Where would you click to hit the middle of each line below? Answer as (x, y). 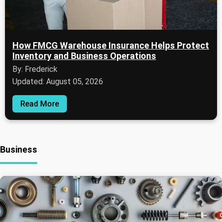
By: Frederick (35, 69)
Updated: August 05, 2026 (58, 82)
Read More (40, 104)
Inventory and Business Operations (84, 56)
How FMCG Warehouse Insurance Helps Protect (111, 46)
